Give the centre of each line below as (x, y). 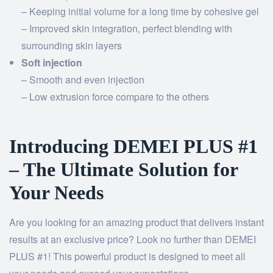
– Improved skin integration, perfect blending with (127, 29)
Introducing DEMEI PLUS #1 (133, 147)
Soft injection (52, 63)
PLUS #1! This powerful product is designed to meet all (127, 257)
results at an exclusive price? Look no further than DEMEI (133, 239)
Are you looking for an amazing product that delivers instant (136, 222)
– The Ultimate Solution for (123, 170)
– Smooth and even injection (83, 80)
